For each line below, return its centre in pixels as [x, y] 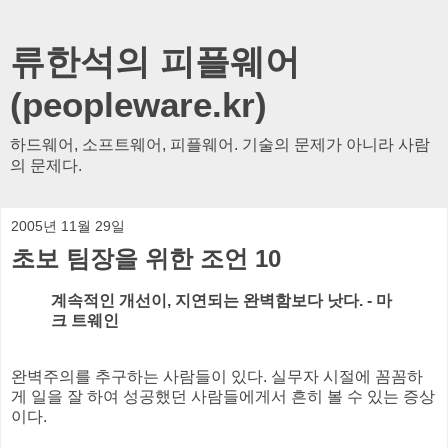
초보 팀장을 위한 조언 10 [146, 258]
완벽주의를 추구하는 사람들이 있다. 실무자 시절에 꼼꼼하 [217, 376]
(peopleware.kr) [138, 105]
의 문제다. [46, 165]
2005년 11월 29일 [68, 226]
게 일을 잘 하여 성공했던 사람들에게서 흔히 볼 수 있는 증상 [223, 396]
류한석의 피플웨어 [155, 62]
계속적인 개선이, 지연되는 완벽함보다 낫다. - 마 [221, 300]
